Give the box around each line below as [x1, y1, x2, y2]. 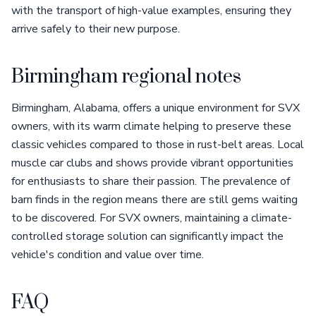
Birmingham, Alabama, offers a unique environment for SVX [11, 100, 300, 116]
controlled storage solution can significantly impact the [11, 229, 284, 244]
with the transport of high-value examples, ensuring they [11, 3, 291, 18]
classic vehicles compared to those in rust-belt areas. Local [11, 137, 304, 152]
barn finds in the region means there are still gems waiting [11, 192, 298, 207]
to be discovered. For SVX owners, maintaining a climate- [11, 210, 292, 226]
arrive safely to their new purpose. [11, 21, 180, 37]
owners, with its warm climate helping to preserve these [11, 119, 291, 134]
